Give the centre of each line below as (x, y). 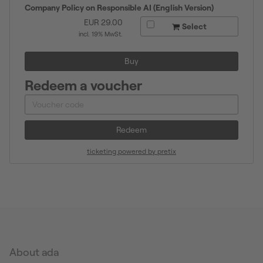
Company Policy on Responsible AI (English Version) (119, 7)
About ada (34, 252)
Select (193, 26)
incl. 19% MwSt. (101, 34)
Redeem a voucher (83, 85)
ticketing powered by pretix (131, 151)
